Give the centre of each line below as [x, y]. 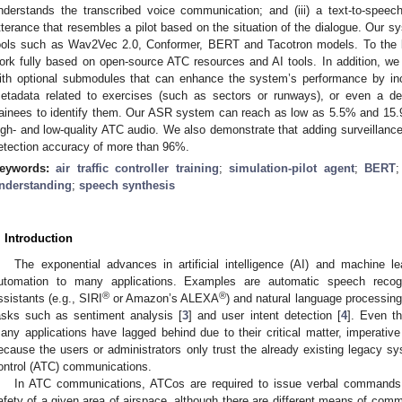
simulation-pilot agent [292, 168]
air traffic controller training [137, 168]
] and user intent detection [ [265, 315]
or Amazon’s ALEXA [165, 298]
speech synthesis [127, 185]
